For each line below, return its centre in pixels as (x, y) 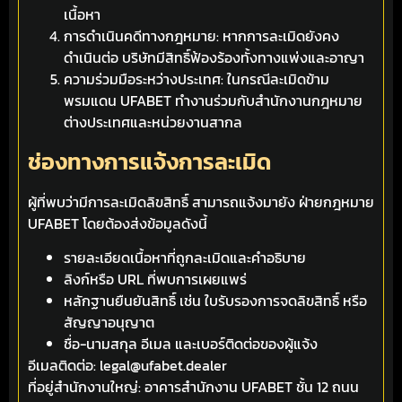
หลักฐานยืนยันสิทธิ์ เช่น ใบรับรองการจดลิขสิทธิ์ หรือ (215, 301)
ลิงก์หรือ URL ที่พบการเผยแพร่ (155, 280)
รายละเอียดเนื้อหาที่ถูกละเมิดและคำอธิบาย (185, 258)
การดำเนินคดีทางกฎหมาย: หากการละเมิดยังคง (201, 35)
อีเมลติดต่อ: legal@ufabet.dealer (127, 366)
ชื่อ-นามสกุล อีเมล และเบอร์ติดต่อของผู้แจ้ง (191, 344)
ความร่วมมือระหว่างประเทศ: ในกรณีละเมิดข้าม (197, 79)
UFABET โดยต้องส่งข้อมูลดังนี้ (118, 223)
